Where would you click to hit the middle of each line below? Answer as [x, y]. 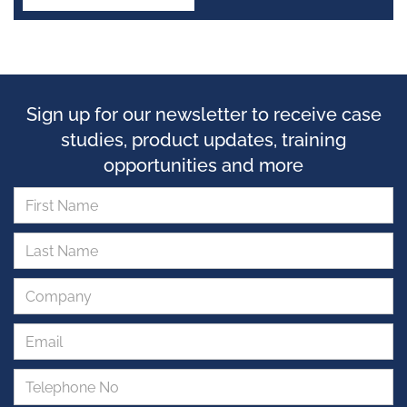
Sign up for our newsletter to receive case [203, 114]
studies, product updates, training [203, 140]
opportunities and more [203, 165]
